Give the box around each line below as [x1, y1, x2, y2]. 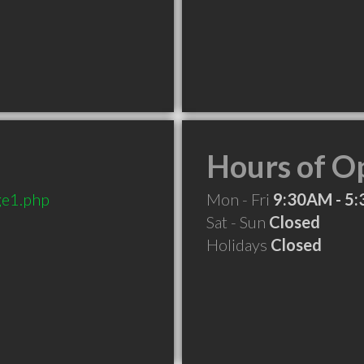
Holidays [206, 235, 271, 254]
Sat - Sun [206, 212, 269, 232]
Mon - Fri [206, 189, 273, 209]
